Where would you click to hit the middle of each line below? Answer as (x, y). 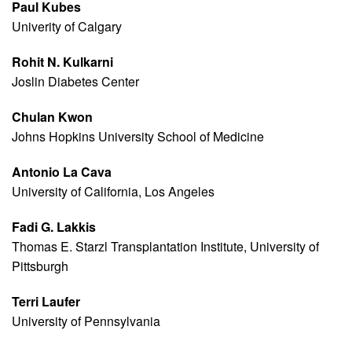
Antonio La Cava (62, 172)
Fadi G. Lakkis (54, 227)
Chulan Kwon (52, 117)
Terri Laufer (46, 302)
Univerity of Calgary (67, 27)
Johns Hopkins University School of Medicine (138, 137)
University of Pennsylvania (86, 321)
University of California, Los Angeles (113, 192)
